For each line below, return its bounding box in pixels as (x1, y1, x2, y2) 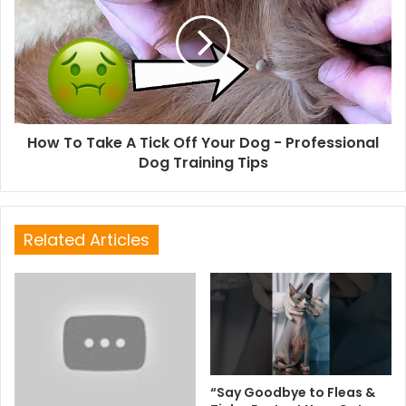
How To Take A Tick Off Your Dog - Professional (27, 132, 379, 153)
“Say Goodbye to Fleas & (210, 382, 375, 401)
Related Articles (24, 228, 150, 251)
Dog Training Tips (138, 152, 268, 173)
